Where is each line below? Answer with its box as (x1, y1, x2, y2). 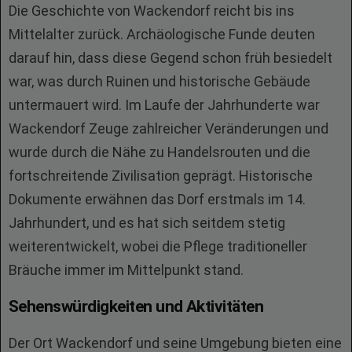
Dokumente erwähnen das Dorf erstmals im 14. (9, 191, 306, 207)
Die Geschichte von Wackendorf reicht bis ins (9, 2, 295, 19)
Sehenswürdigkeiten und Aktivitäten (9, 297, 264, 316)
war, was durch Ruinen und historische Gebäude (9, 73, 310, 90)
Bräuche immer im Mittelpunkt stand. (9, 262, 244, 278)
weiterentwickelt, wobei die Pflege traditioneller (9, 238, 307, 255)
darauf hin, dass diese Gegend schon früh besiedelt (9, 49, 332, 66)
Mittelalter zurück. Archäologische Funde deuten (9, 26, 315, 42)
